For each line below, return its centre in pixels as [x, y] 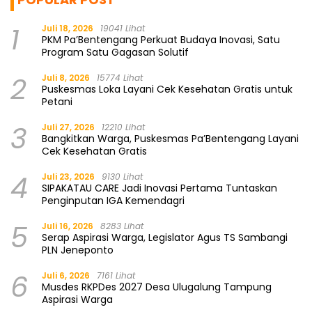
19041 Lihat [123, 29]
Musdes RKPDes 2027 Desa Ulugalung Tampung [157, 287]
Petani [57, 102]
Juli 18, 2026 [68, 29]
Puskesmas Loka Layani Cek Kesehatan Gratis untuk [167, 89]
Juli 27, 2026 [68, 127]
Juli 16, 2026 [68, 226]
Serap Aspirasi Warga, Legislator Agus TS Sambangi [165, 238]
